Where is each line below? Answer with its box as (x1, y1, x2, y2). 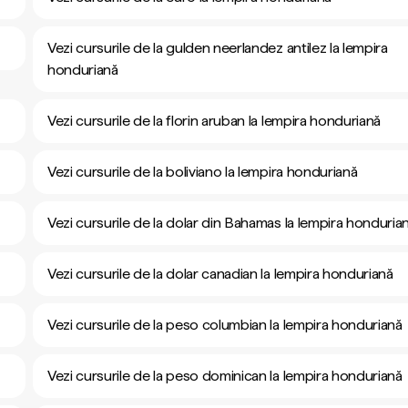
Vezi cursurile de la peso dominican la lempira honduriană (47, 367, 403, 384)
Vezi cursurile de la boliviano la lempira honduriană (47, 163, 358, 180)
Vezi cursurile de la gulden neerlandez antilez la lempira (47, 39, 388, 56)
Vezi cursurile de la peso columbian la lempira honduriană (47, 316, 403, 333)
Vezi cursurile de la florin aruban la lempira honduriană (47, 112, 382, 129)
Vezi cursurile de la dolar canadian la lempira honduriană (47, 265, 393, 282)
